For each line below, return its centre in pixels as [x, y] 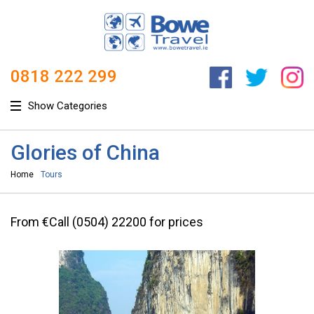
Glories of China [85, 152]
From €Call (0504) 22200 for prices [107, 221]
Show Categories [68, 106]
